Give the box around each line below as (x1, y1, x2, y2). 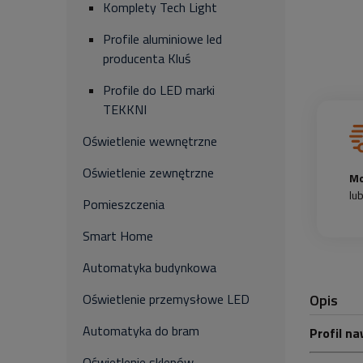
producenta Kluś (103, 49, 190, 68)
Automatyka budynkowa (83, 258, 216, 277)
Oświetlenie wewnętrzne (83, 131, 217, 151)
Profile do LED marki (103, 80, 215, 100)
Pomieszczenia (83, 194, 164, 214)
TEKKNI (103, 100, 147, 119)
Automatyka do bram (83, 321, 199, 340)
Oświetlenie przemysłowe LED (83, 289, 250, 309)
